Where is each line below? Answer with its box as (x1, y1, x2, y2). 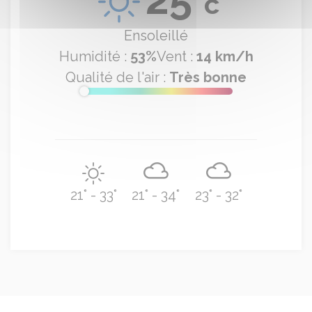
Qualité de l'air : (65, 69, 169, 86)
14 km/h (196, 48, 253, 65)
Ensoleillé (124, 27, 188, 44)
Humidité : (58, 48, 130, 65)
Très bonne (169, 69, 247, 86)
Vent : (156, 48, 196, 65)
